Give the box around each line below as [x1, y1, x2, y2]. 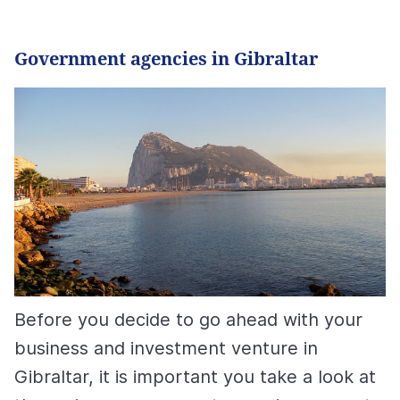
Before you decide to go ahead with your [14, 309, 362, 331]
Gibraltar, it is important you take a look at [14, 366, 376, 388]
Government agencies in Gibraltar [14, 46, 318, 71]
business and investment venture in [14, 337, 318, 360]
